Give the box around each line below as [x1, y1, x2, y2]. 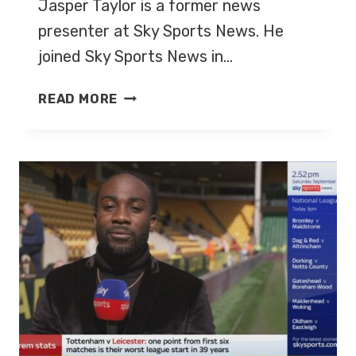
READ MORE [38, 91, 118, 106]
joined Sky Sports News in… [38, 46, 233, 66]
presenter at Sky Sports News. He [38, 21, 284, 41]
